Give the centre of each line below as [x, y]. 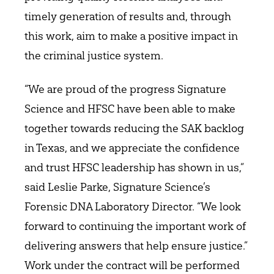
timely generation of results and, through [128, 17]
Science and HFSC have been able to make [130, 108]
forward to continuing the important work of [135, 226]
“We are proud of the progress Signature [125, 89]
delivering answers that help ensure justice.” [136, 245]
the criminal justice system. [94, 56]
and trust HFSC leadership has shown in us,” [134, 167]
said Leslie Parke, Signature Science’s [117, 187]
